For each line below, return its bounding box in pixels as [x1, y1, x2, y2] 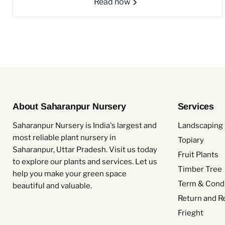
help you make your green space [13, 169, 127, 179]
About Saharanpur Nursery [13, 101, 126, 112]
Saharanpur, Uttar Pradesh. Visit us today [13, 145, 157, 155]
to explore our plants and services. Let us [13, 157, 157, 167]
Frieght [177, 208, 203, 218]
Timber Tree [177, 165, 222, 174]
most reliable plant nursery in [13, 133, 116, 143]
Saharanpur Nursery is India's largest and [13, 121, 157, 131]
